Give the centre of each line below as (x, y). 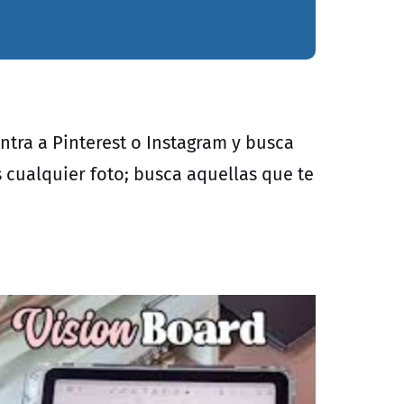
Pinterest (89, 142)
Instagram (187, 142)
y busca (261, 142)
